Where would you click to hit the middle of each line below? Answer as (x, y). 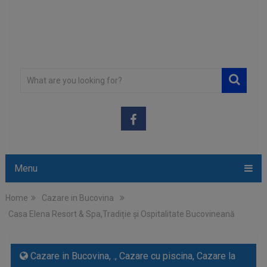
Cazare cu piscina (156, 256)
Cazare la (216, 256)
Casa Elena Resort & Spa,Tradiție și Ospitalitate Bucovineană (121, 214)
